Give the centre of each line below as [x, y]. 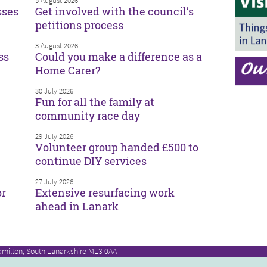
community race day [88, 116]
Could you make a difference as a [119, 57]
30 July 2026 [54, 91]
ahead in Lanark [77, 207]
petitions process [79, 25]
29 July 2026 [54, 136]
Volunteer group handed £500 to [117, 148]
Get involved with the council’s [114, 12]
